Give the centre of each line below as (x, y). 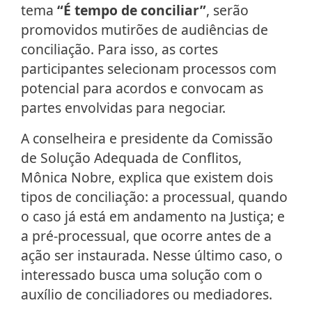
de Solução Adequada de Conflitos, (131, 158)
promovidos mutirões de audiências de (145, 30)
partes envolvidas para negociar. (127, 108)
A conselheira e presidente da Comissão (147, 139)
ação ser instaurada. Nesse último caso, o (152, 256)
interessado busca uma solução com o (142, 275)
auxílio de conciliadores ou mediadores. (148, 295)
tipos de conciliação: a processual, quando (154, 197)
